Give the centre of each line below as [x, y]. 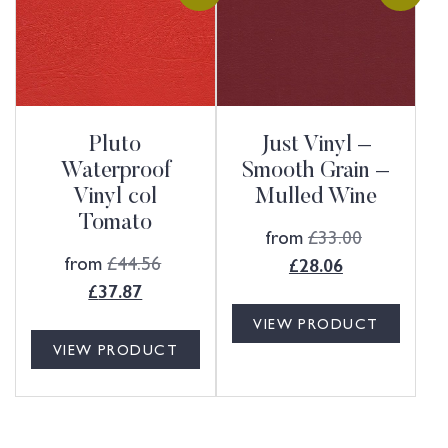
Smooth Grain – [316, 172]
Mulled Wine [315, 198]
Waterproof [115, 172]
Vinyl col [115, 198]
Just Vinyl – [315, 146]
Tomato [115, 224]
